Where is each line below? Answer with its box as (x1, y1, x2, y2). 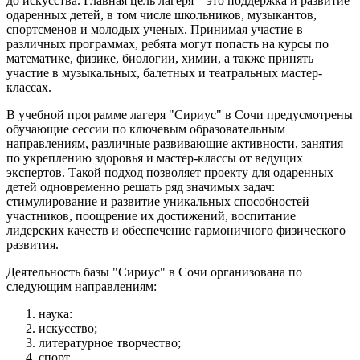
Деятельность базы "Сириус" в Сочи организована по (6, 264, 302, 279)
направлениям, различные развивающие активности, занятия (6, 136, 343, 150)
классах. (6, 80, 51, 94)
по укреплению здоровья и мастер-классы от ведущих (6, 150, 303, 165)
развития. (6, 237, 59, 252)
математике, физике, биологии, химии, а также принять (6, 51, 313, 65)
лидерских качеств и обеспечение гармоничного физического (6, 223, 346, 237)
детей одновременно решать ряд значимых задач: (6, 179, 275, 194)
